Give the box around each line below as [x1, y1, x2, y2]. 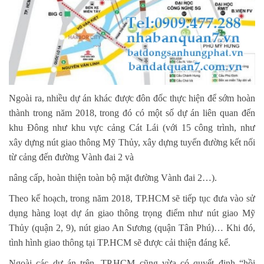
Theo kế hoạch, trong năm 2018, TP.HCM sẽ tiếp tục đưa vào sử [9, 193, 255, 203]
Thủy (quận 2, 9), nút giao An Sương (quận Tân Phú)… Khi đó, [9, 222, 255, 233]
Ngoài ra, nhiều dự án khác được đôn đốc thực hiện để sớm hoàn [9, 93, 255, 103]
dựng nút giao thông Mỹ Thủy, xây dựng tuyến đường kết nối [25, 137, 256, 147]
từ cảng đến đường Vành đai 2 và [9, 151, 134, 162]
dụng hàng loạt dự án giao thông [9, 207, 143, 218]
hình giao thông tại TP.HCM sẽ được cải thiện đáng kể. [25, 237, 233, 247]
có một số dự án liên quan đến [136, 107, 256, 118]
